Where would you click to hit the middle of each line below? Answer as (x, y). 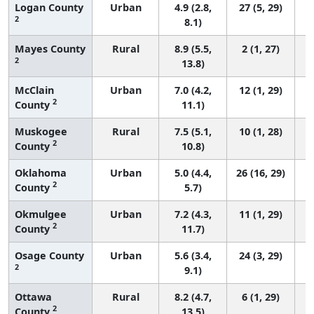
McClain (34, 90)
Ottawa (33, 296)
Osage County (49, 255)
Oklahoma (41, 172)
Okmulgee (41, 214)
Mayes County (50, 48)
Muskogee (41, 131)
